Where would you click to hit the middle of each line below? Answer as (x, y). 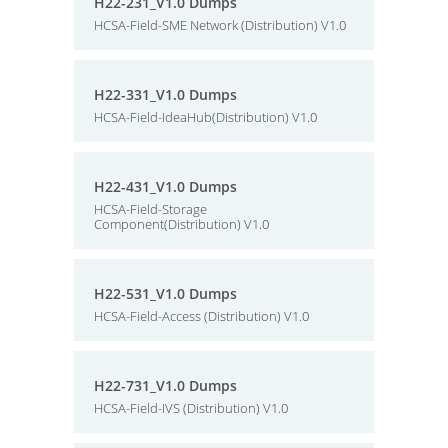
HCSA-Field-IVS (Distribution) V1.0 (191, 408)
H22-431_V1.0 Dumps (165, 186)
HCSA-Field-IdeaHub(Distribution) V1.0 (205, 117)
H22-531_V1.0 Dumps (165, 293)
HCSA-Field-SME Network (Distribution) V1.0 (220, 25)
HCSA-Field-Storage (150, 209)
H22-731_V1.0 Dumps (165, 385)
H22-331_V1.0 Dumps (165, 94)
